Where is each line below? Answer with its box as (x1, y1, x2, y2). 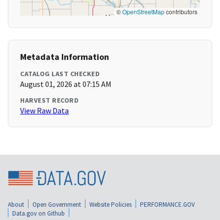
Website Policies (89, 200, 132, 209)
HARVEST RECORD (20, 96, 79, 105)
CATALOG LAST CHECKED (20, 69, 100, 79)
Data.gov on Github (12, 209, 65, 218)
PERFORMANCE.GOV (140, 200, 195, 209)
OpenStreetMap (122, 7, 165, 16)
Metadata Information (20, 51, 109, 63)
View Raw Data (20, 106, 69, 116)
